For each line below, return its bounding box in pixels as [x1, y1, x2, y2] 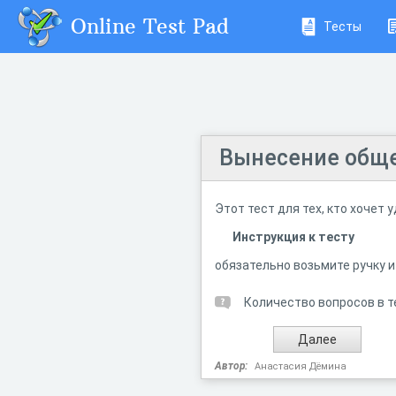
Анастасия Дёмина [255, 361, 346, 372]
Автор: [215, 360, 247, 372]
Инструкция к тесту [232, 230, 354, 244]
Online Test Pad [71, 12, 229, 39]
